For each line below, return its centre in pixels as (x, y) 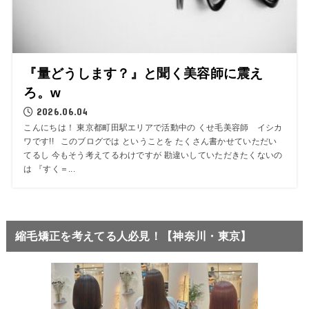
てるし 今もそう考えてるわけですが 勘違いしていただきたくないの (153, 156)
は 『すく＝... (49, 169)
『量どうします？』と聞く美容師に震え (143, 74)
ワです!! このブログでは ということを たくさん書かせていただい (150, 142)
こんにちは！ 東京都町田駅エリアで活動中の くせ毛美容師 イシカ (153, 128)
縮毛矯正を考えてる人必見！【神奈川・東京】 (133, 236)
